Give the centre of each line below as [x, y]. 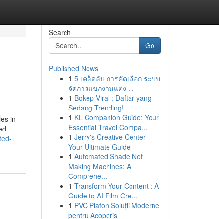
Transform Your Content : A [116, 186]
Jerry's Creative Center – [113, 137]
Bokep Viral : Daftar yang [113, 98]
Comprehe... [88, 176]
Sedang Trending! [96, 108]
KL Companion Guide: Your [116, 117]
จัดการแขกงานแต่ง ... [101, 88]
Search [60, 32]
